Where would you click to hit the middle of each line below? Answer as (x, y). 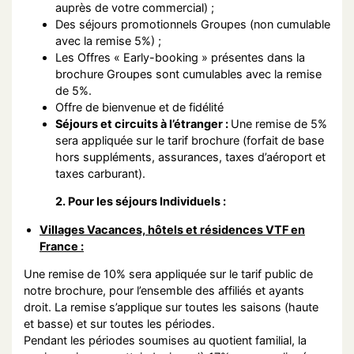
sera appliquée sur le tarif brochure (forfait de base (190, 140)
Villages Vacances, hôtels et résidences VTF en (172, 229)
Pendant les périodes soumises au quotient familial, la (165, 341)
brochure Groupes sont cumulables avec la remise (188, 73)
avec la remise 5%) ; (108, 40)
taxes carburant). (100, 173)
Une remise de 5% (279, 123)
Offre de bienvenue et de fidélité (139, 107)
